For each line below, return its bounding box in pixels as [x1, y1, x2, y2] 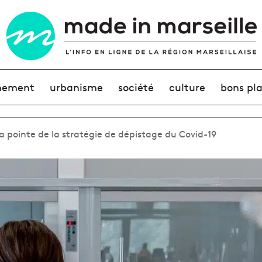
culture [169, 80, 206, 94]
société [118, 80, 154, 94]
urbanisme [49, 80, 103, 94]
